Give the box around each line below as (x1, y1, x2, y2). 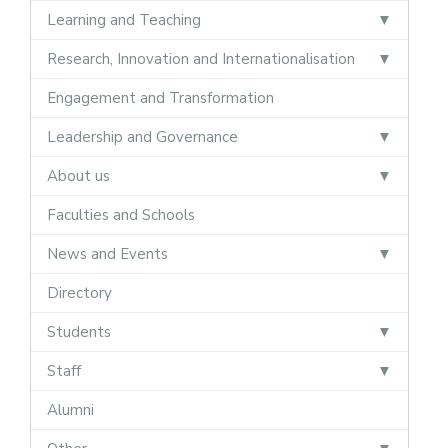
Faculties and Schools (47, 204, 195, 225)
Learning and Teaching (47, 9, 201, 30)
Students (47, 321, 111, 342)
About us (47, 165, 110, 186)
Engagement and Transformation (47, 87, 274, 108)
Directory (47, 282, 112, 303)
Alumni (47, 399, 94, 420)
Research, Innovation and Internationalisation (47, 48, 355, 69)
